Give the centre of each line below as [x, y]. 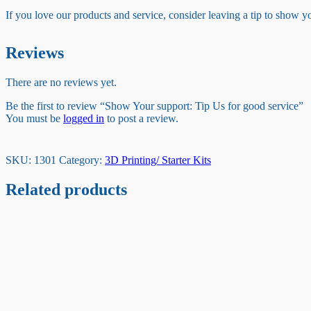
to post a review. [141, 119]
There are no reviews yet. [61, 83]
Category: [82, 160]
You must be [34, 119]
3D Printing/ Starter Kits [158, 160]
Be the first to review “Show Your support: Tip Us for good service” [154, 106]
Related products [66, 190]
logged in [84, 119]
